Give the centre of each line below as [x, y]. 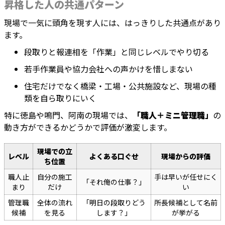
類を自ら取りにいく [60, 98]
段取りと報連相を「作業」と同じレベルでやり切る [117, 52]
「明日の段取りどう [114, 203]
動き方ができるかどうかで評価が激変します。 [88, 127]
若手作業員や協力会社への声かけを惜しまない [108, 69]
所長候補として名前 [186, 203]
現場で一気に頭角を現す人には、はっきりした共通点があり [113, 23]
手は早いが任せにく [186, 177]
